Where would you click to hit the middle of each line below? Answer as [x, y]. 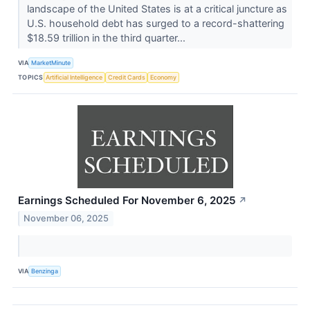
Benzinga [45, 271]
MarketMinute [51, 62]
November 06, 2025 [66, 219]
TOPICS [31, 77]
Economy [164, 77]
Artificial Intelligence [74, 77]
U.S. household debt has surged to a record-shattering [155, 24]
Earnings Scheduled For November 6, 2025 [127, 201]
